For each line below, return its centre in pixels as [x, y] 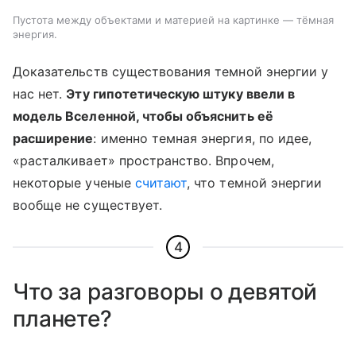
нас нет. [40, 93]
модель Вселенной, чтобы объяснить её [143, 116]
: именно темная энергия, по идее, [203, 138]
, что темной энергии [255, 182]
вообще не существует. [88, 205]
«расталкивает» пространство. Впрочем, [143, 160]
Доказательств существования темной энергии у [171, 71]
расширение [53, 138]
